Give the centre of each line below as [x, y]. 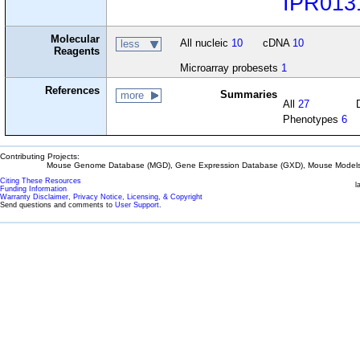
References [73, 91]
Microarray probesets [230, 68]
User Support [137, 205]
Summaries [248, 95]
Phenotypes [313, 120]
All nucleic [205, 43]
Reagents [77, 51]
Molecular [76, 39]
